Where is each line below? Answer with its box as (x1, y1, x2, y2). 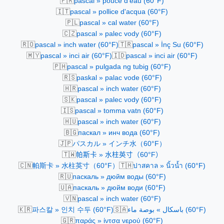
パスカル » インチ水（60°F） (72, 139, 166, 147)
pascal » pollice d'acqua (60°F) (70, 7, 168, 15)
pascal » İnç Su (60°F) (132, 40, 203, 48)
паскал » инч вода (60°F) (78, 128, 160, 136)
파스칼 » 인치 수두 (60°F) (32, 205, 113, 213)
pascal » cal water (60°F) (79, 18, 159, 26)
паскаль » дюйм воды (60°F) (72, 172, 166, 180)
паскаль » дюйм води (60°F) (72, 183, 165, 191)
